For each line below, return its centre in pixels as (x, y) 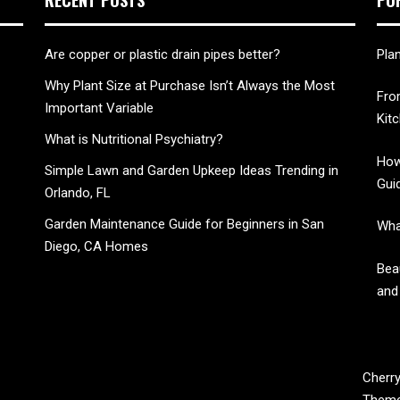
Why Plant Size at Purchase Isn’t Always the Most (190, 85)
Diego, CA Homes (96, 246)
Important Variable (99, 108)
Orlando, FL (78, 192)
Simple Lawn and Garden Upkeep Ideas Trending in (192, 170)
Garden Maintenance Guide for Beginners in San (184, 224)
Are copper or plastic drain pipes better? (162, 54)
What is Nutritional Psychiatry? (134, 139)
